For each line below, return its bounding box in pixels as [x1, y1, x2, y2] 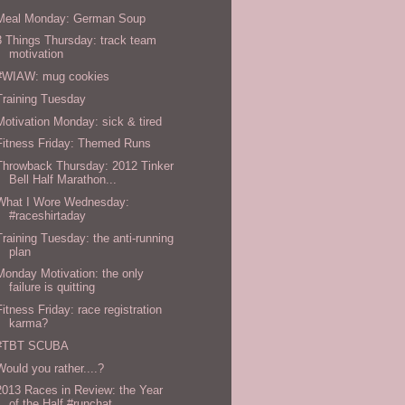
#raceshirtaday [9, 208, 87, 222]
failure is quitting [9, 280, 96, 295]
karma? [9, 316, 49, 331]
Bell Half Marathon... [9, 173, 118, 187]
